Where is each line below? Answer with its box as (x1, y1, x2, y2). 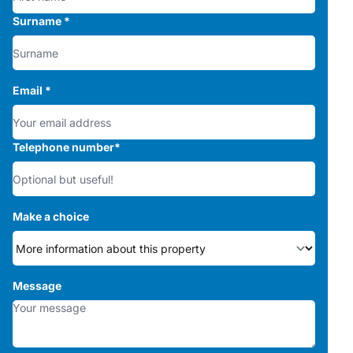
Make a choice (13, 210, 89, 224)
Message (13, 279, 61, 293)
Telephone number (13, 140, 114, 154)
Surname (13, 14, 64, 28)
